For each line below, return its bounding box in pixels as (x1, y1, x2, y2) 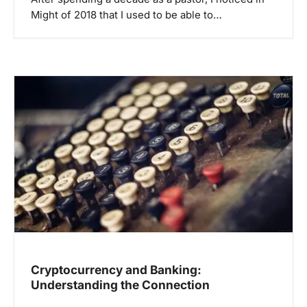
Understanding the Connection (31, 277, 210, 292)
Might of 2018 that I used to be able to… (31, 8, 222, 21)
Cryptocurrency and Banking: (31, 262, 201, 277)
